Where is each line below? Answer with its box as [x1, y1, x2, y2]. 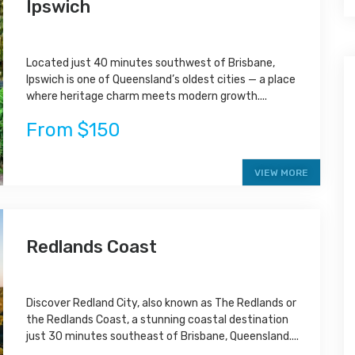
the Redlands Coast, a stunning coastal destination [26, 312, 289, 326]
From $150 [26, 119, 121, 142]
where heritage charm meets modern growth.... [26, 90, 268, 104]
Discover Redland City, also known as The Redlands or [26, 296, 297, 310]
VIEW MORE [254, 166, 308, 178]
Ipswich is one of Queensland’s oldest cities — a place [26, 73, 296, 87]
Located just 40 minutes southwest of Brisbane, [26, 56, 276, 71]
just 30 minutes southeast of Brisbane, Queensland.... [26, 329, 300, 343]
